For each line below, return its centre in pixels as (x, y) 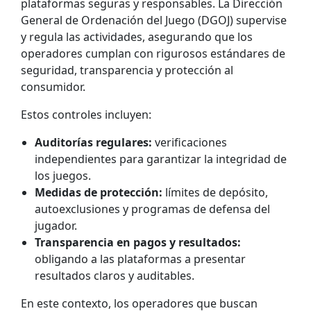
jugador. (56, 225)
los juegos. (63, 175)
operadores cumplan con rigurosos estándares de (153, 53)
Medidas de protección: (99, 192)
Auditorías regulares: (93, 142)
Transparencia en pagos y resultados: (138, 242)
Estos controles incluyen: (86, 114)
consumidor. (53, 86)
